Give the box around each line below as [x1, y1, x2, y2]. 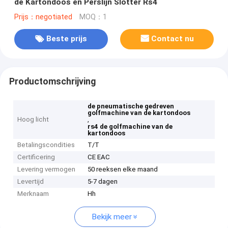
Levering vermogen [17, 165, 76, 174]
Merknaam [17, 190, 49, 198]
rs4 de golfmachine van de [88, 123, 173, 131]
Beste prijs [46, 34, 87, 44]
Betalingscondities [17, 141, 75, 149]
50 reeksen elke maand [88, 165, 158, 174]
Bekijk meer [92, 212, 132, 222]
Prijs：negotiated [14, 12, 72, 21]
